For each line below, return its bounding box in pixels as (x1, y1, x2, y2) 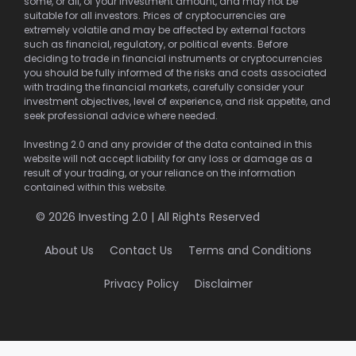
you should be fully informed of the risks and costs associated (24, 66, 327, 80)
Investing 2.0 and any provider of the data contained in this (24, 137, 312, 152)
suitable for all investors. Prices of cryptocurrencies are (24, 9, 285, 23)
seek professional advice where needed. (24, 109, 218, 123)
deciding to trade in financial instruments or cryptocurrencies (24, 52, 323, 66)
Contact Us (110, 242, 172, 259)
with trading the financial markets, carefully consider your (24, 80, 304, 95)
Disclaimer (194, 276, 253, 292)
